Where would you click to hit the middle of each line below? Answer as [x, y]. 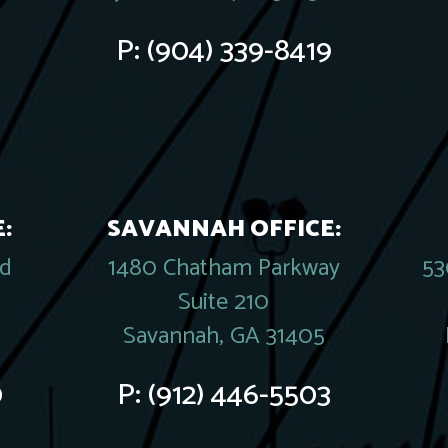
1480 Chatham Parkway [223, 268]
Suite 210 [224, 302]
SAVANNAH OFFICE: [223, 229]
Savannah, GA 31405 [223, 336]
